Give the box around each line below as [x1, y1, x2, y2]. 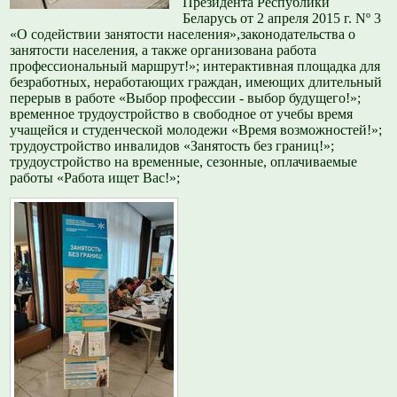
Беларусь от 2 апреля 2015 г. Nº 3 [183, 10, 382, 26]
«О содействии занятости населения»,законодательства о [10, 26, 356, 42]
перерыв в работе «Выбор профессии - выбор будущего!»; [10, 90, 362, 105]
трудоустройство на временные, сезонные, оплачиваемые [10, 153, 358, 169]
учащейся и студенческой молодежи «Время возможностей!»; [10, 121, 383, 137]
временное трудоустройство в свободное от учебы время [10, 105, 354, 121]
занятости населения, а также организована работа [10, 42, 317, 58]
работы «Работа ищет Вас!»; [10, 169, 181, 185]
